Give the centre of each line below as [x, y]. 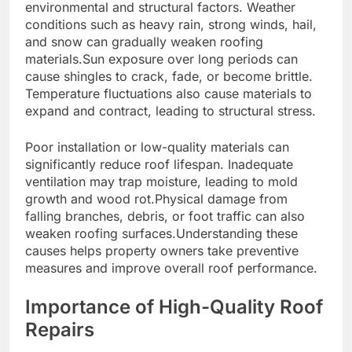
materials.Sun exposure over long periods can [161, 59]
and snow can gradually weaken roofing [144, 41]
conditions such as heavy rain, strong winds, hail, [171, 24]
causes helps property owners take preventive [162, 250]
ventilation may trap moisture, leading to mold [161, 181]
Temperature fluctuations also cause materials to [169, 93]
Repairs [60, 329]
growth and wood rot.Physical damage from [156, 198]
